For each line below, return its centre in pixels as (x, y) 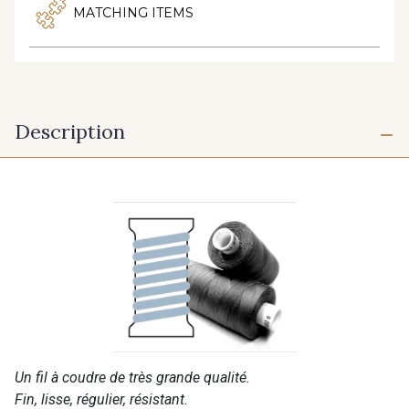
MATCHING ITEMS (133, 12)
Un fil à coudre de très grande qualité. (132, 377)
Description (70, 131)
